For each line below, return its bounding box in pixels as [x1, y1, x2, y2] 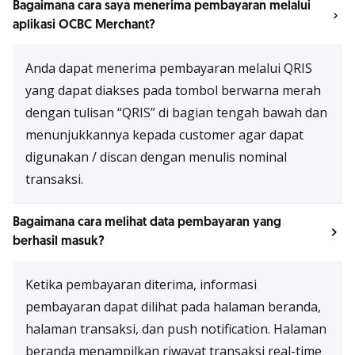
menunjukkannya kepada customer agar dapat [25, 126, 303, 143]
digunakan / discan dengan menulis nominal [25, 148, 287, 166]
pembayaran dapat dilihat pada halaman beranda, [25, 298, 321, 315]
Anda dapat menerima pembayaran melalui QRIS [25, 59, 312, 77]
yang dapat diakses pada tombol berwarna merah [25, 82, 321, 99]
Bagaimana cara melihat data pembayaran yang [13, 214, 281, 231]
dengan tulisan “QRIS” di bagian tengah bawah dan [25, 104, 327, 121]
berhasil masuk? [13, 233, 105, 250]
